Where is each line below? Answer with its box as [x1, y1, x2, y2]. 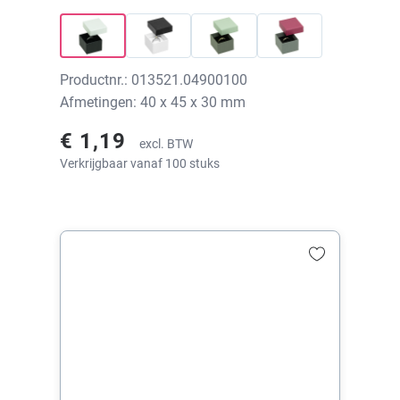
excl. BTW [139, 137, 193, 152]
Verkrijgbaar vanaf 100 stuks [60, 156, 220, 171]
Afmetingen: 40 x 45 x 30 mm [60, 94, 246, 112]
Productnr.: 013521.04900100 [60, 71, 247, 89]
